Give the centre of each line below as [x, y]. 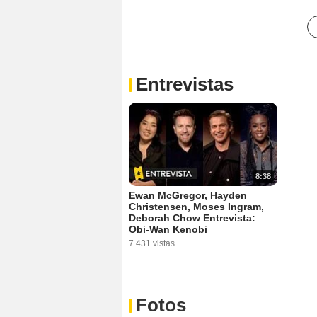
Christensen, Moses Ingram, [196, 207]
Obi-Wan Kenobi [168, 230]
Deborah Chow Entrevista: [192, 218]
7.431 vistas [152, 244]
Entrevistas [185, 85]
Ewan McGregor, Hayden [188, 196]
